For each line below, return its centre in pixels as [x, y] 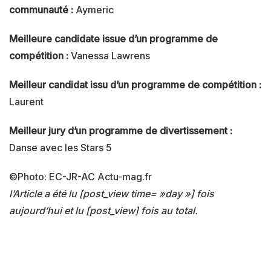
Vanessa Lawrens [109, 55]
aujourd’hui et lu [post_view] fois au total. [103, 210]
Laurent [26, 101]
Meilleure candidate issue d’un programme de [113, 38]
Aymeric [93, 9]
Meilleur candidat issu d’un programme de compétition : [135, 84]
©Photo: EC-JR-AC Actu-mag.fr [80, 176]
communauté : [41, 9]
